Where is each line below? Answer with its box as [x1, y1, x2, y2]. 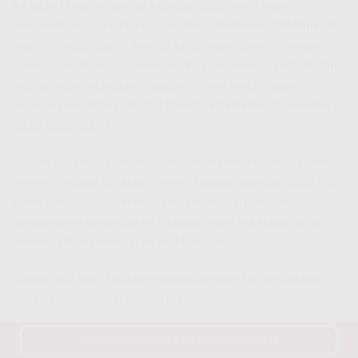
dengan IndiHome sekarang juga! [12, 292, 193, 305]
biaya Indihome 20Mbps [183, 19, 319, 33]
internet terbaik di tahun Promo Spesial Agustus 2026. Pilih [12, 176, 343, 189]
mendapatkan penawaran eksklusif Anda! [12, 236, 241, 249]
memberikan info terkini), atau [12, 19, 183, 33]
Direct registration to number [165, 99, 332, 113]
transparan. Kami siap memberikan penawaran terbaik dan [12, 59, 337, 73]
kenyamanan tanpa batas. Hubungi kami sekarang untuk [12, 216, 324, 229]
